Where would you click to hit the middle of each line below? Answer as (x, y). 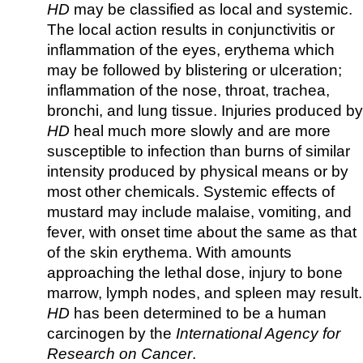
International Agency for (258, 334)
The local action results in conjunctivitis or (191, 30)
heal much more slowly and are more (200, 131)
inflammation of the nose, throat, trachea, (188, 91)
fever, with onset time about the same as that (202, 233)
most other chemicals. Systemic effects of (191, 192)
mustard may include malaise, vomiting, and (199, 212)
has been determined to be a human (198, 314)
